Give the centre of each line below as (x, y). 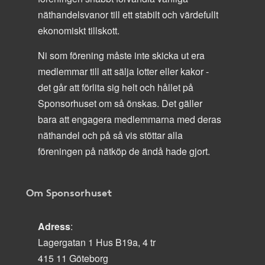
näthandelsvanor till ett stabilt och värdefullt (128, 14)
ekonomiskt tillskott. (79, 30)
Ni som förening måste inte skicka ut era (121, 55)
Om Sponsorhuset (69, 192)
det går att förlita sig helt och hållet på (116, 87)
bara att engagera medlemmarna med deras (130, 119)
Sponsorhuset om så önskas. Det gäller (120, 103)
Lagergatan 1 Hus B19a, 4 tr (97, 242)
